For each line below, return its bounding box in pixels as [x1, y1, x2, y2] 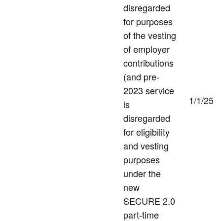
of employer [123, 42, 170, 56]
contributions [123, 56, 174, 70]
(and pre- [123, 70, 159, 83]
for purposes [123, 15, 173, 28]
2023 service [123, 84, 174, 97]
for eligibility [123, 125, 170, 139]
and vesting [123, 139, 169, 152]
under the [123, 167, 161, 180]
